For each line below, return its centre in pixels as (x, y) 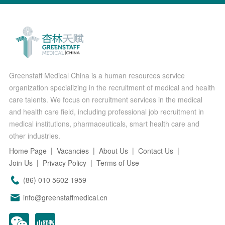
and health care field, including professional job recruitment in (106, 112)
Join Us (21, 163)
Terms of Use (118, 163)
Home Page (28, 151)
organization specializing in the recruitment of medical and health (112, 88)
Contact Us (155, 151)
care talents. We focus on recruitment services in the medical (105, 100)
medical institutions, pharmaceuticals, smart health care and (104, 124)
